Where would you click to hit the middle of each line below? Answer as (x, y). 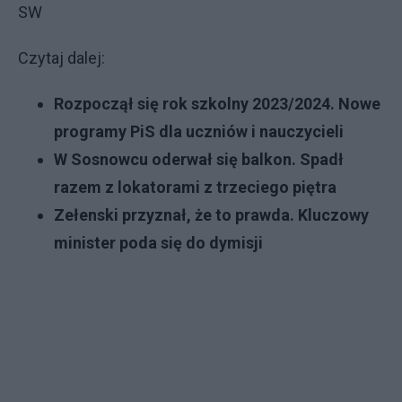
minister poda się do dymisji (158, 243)
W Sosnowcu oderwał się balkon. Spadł (199, 159)
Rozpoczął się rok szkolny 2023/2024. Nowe (217, 104)
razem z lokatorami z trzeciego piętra (195, 187)
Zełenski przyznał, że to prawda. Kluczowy (211, 215)
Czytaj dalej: (61, 58)
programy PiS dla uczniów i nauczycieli (199, 131)
